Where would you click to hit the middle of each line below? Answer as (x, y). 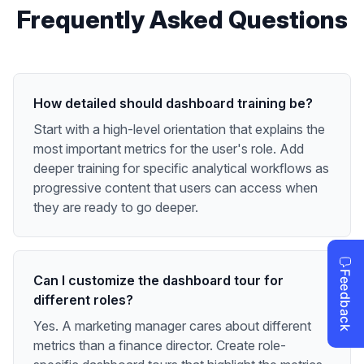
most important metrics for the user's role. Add (169, 149)
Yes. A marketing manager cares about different (172, 326)
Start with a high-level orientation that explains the (179, 130)
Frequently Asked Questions (182, 20)
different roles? (83, 300)
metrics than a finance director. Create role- (160, 346)
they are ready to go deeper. (116, 208)
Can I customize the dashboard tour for (158, 281)
